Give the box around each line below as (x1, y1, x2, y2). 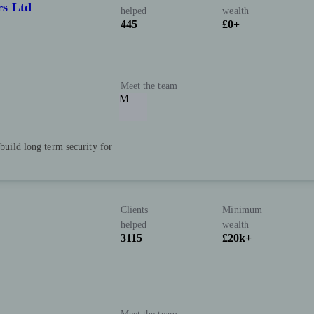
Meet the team (120, 81, 177, 91)
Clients (120, 204, 149, 215)
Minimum (222, 204, 263, 215)
